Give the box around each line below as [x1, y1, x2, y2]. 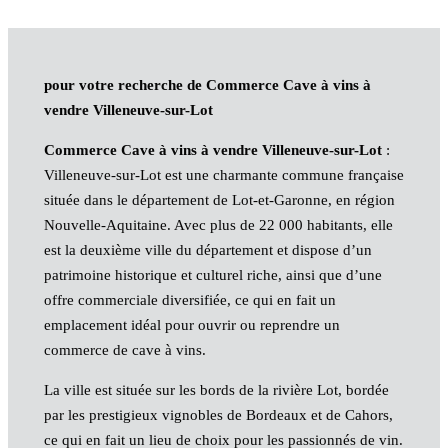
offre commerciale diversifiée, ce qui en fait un [43, 292, 336, 309]
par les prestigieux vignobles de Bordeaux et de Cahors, [43, 407, 393, 424]
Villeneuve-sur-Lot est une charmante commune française [43, 167, 404, 184]
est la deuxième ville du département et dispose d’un [43, 242, 372, 259]
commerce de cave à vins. [43, 342, 206, 359]
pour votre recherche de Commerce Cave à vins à [43, 77, 371, 94]
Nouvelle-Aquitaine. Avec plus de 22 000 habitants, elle [43, 217, 393, 234]
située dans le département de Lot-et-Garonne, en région [43, 192, 395, 209]
